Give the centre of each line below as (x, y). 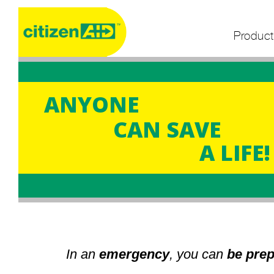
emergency (135, 254)
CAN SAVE (167, 129)
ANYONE (92, 104)
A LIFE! (235, 153)
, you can (198, 254)
